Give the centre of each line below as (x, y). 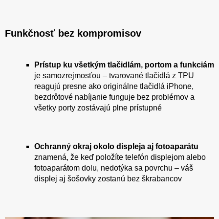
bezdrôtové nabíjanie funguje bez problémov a (114, 97)
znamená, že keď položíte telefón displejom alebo (120, 157)
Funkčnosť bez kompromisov (73, 33)
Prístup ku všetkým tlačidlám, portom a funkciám (124, 65)
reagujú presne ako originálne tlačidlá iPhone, (114, 86)
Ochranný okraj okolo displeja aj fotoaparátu (116, 146)
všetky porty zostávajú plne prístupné (98, 108)
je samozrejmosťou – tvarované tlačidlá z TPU (114, 75)
